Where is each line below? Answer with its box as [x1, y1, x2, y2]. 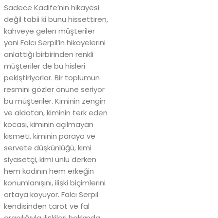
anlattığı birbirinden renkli [4, 49, 93, 60]
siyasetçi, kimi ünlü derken [4, 154, 96, 165]
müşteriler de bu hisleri [4, 61, 85, 72]
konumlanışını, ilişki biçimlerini [4, 178, 106, 188]
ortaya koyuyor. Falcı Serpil [4, 189, 98, 200]
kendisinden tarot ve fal [4, 201, 90, 212]
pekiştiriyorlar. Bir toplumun [4, 73, 100, 83]
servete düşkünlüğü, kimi [4, 143, 91, 153]
